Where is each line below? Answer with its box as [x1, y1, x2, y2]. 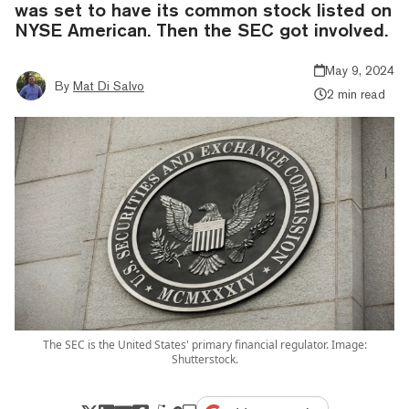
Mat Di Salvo [73, 78, 144, 93]
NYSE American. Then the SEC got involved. [15, 18, 388, 40]
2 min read [326, 86, 385, 101]
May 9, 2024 [325, 62, 394, 78]
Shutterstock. [171, 351, 238, 367]
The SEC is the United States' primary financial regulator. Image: [42, 336, 367, 352]
